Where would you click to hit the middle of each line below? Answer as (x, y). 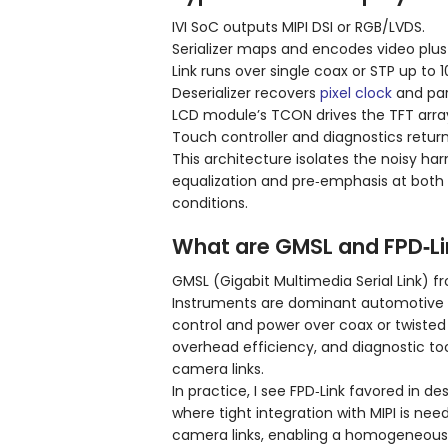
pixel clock (356, 93)
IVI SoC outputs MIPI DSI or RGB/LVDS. (298, 27)
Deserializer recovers (246, 93)
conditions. (210, 203)
